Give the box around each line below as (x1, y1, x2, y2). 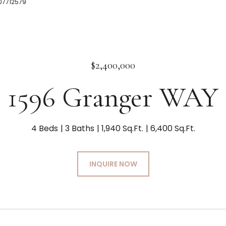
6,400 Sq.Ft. (150, 123, 195, 134)
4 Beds (31, 123, 58, 134)
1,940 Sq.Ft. (101, 123, 143, 134)
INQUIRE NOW (89, 159, 137, 169)
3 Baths (65, 123, 94, 134)
